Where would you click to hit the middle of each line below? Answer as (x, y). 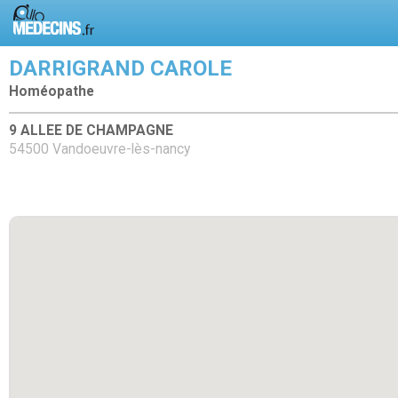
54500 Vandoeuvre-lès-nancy (99, 149)
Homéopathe (52, 92)
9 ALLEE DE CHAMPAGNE (91, 130)
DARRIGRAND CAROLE (120, 68)
